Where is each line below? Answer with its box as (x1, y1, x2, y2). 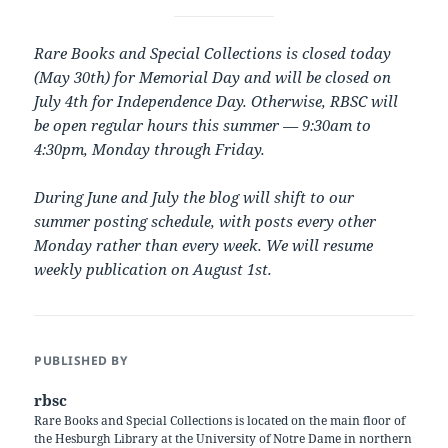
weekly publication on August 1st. (34, 258, 273, 279)
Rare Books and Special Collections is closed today (34, 42, 392, 63)
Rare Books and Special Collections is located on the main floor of (34, 411, 406, 429)
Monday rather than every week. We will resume (34, 234, 374, 255)
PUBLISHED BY (34, 351, 128, 369)
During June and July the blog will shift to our (34, 186, 355, 207)
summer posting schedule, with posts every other (34, 210, 377, 231)
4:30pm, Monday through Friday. (34, 138, 266, 159)
